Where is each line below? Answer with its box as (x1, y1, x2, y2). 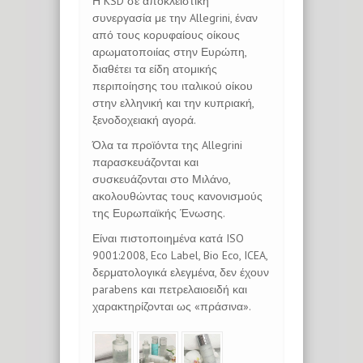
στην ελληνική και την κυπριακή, (92, 96, 254, 110)
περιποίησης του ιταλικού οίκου (92, 79, 253, 93)
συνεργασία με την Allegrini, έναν (92, 11, 258, 25)
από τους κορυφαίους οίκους (92, 28, 240, 42)
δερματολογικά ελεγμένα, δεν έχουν (92, 265, 269, 280)
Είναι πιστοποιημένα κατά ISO (92, 231, 244, 246)
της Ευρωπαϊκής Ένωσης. (92, 206, 225, 220)
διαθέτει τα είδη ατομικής (92, 62, 217, 76)
